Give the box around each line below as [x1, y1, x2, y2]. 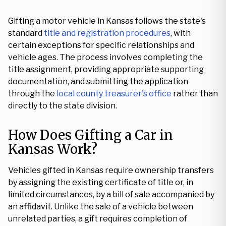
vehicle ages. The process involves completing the [8, 52, 203, 62]
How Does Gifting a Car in [8, 127, 173, 143]
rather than [172, 89, 218, 98]
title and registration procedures [44, 28, 171, 38]
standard [8, 28, 44, 38]
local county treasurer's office [56, 89, 172, 98]
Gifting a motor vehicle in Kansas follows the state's [8, 16, 206, 26]
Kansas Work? [8, 141, 97, 157]
